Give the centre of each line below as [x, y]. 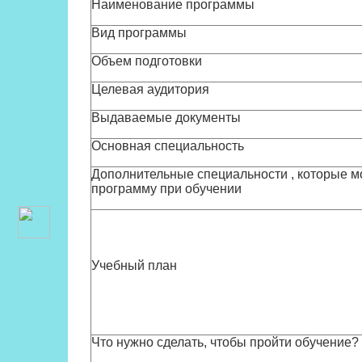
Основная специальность [168, 146]
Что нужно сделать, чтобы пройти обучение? [225, 342]
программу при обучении [166, 189]
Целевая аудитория [150, 89]
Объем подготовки [147, 61]
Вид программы [139, 33]
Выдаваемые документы [166, 118]
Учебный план [134, 265]
